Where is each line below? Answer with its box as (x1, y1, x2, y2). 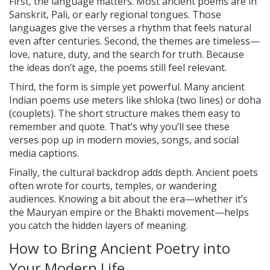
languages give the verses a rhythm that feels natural (9, 20, 251, 34)
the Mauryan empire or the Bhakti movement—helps (9, 205, 249, 219)
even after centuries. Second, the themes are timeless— (9, 34, 260, 48)
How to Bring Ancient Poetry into (9, 237, 230, 258)
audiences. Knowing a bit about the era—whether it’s (9, 192, 248, 206)
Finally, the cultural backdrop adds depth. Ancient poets (9, 165, 258, 179)
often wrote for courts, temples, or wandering (9, 178, 217, 192)
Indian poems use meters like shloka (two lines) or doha (9, 93, 261, 107)
